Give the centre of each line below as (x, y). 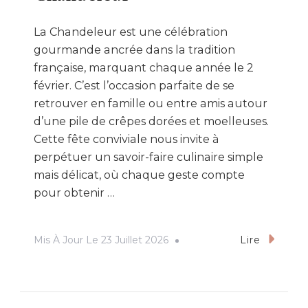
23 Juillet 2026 (135, 240)
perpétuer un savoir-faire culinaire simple (148, 157)
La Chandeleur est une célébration (131, 32)
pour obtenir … (74, 192)
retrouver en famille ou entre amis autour (151, 103)
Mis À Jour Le (67, 240)
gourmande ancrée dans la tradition (134, 49)
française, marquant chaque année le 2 (144, 67)
